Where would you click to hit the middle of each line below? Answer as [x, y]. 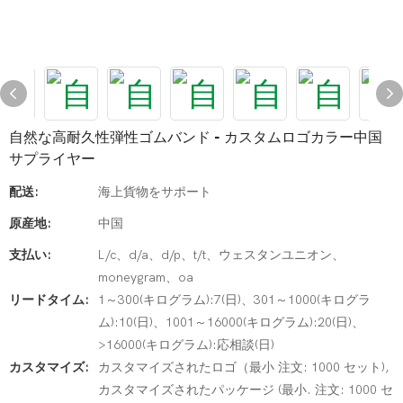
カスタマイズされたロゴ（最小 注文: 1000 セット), [243, 367]
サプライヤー [52, 159]
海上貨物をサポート [155, 192]
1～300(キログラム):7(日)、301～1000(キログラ [234, 300]
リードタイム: [49, 300]
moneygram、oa [146, 278]
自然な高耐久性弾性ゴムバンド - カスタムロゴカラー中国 [196, 138]
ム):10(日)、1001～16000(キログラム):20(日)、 [231, 322]
